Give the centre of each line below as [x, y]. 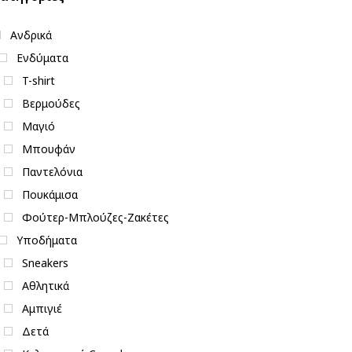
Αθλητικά [46, 285]
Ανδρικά [31, 35]
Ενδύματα [42, 57]
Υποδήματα [46, 240]
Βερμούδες [51, 103]
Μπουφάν [49, 148]
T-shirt [38, 80]
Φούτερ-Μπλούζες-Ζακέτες [95, 217]
